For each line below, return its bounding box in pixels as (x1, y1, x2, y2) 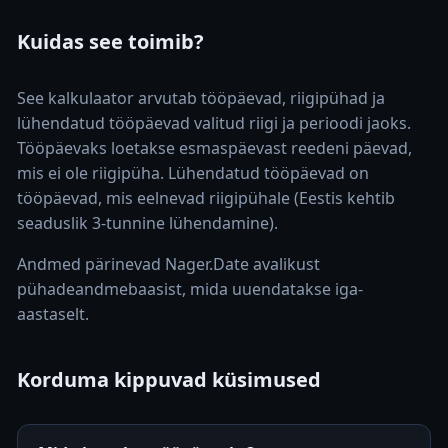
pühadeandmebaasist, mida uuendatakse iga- (17, 278, 363, 300)
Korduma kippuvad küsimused (17, 366, 321, 393)
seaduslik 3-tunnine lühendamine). (17, 212, 278, 234)
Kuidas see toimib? (17, 28, 204, 55)
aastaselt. (17, 303, 89, 325)
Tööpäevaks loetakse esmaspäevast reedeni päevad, (17, 137, 412, 159)
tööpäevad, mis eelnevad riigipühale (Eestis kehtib (17, 187, 395, 209)
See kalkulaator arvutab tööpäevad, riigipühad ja (17, 87, 385, 109)
